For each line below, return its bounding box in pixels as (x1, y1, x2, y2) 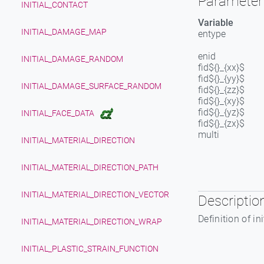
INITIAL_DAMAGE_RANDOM (21, 54, 123, 64)
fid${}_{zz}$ (198, 84, 245, 95)
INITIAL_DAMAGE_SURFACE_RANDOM (21, 81, 161, 91)
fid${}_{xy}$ (198, 95, 245, 107)
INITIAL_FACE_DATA (21, 108, 94, 118)
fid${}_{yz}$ (198, 107, 245, 118)
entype (198, 28, 226, 39)
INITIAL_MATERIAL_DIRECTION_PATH (21, 163, 159, 172)
